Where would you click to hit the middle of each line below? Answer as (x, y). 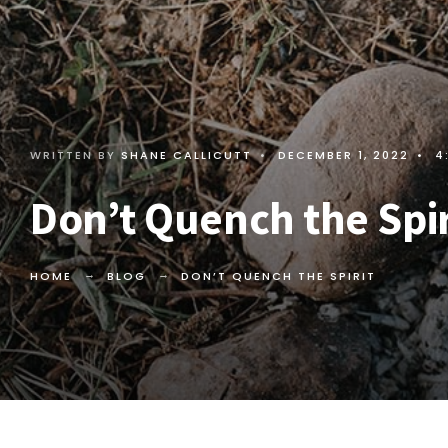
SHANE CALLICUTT (186, 155)
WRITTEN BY (75, 155)
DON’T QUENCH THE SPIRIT (278, 276)
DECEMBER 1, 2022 (343, 155)
